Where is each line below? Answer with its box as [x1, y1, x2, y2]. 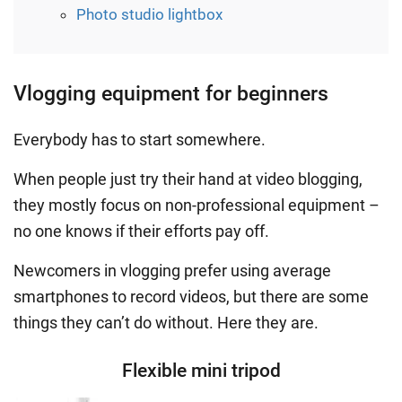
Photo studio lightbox [76, 4, 223, 23]
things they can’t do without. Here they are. [13, 312, 319, 332]
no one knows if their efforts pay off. [13, 221, 269, 240]
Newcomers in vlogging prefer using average [13, 260, 331, 280]
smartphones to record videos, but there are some [13, 286, 369, 306]
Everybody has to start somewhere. [13, 129, 266, 149]
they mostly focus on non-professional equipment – [13, 195, 380, 214]
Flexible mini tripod [121, 359, 281, 381]
